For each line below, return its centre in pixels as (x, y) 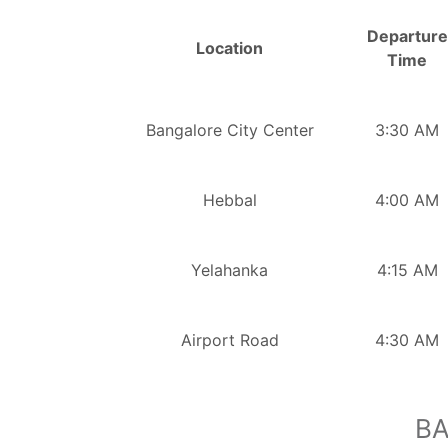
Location (229, 47)
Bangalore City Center (229, 129)
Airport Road (229, 339)
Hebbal (229, 199)
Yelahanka (229, 269)
